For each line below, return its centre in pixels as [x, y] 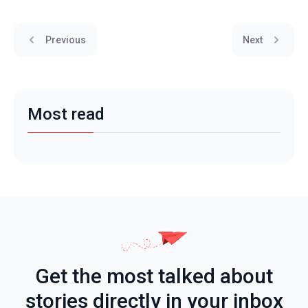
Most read [66, 114]
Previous [66, 40]
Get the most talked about [154, 276]
